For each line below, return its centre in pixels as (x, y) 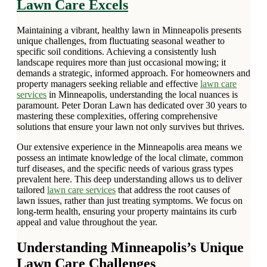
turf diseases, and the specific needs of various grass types (125, 169)
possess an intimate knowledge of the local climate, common (130, 158)
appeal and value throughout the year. (87, 222)
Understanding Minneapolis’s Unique (130, 248)
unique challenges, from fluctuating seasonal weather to (121, 41)
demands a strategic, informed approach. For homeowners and (133, 73)
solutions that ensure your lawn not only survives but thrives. (131, 127)
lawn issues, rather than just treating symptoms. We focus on (130, 201)
